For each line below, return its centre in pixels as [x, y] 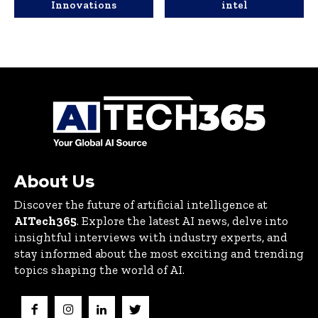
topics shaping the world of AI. [99, 270]
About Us [54, 182]
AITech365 [45, 221]
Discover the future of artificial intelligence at [141, 205]
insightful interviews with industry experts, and [151, 237]
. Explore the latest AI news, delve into [182, 221]
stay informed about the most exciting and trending [159, 254]
